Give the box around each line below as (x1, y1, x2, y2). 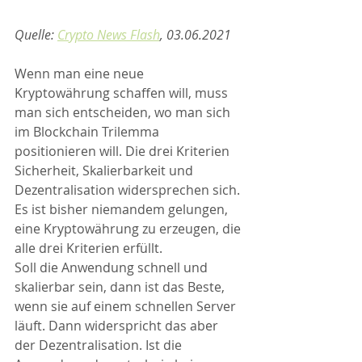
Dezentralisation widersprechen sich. (15, 181, 243, 200)
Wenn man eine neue (15, 65, 147, 83)
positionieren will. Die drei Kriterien (15, 142, 233, 161)
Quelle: (15, 26, 57, 44)
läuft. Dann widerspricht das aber (15, 317, 221, 335)
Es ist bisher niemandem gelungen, (15, 200, 231, 219)
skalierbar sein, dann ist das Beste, (15, 278, 228, 297)
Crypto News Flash (57, 26, 160, 44)
